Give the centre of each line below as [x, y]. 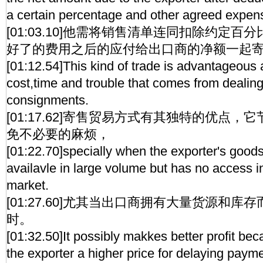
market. [28, 185]
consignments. [48, 100]
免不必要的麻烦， [58, 134]
